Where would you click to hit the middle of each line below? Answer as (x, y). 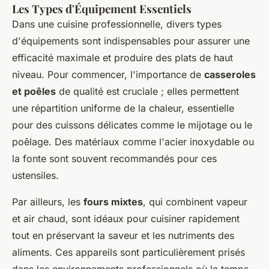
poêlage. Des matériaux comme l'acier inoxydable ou (133, 142)
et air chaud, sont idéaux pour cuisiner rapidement (126, 219)
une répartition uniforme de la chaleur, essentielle (123, 108)
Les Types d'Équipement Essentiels (102, 9)
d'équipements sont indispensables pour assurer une (131, 41)
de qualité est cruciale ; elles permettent (147, 91)
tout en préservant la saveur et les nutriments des (123, 235)
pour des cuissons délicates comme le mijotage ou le (132, 125)
